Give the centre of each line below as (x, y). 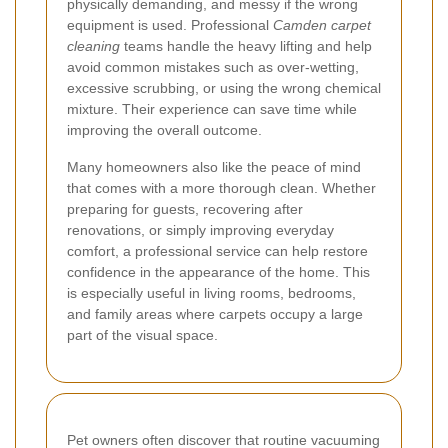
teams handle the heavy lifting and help (246, 45)
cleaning (93, 45)
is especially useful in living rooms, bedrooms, (211, 292)
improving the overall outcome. (164, 129)
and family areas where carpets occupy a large (215, 313)
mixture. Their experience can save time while (212, 108)
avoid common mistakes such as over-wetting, (213, 66)
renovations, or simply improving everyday (200, 229)
